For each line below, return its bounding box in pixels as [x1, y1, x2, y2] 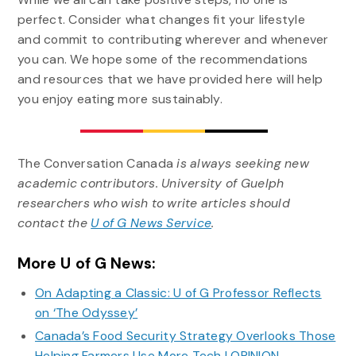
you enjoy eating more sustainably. [17, 90, 222, 107]
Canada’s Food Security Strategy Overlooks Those [34, 327, 336, 345]
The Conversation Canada [17, 155, 177, 172]
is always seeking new [176, 155, 309, 172]
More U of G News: [17, 253, 156, 273]
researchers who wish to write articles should [17, 195, 290, 212]
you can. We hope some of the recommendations [17, 50, 308, 68]
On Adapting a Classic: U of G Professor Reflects [34, 284, 322, 301]
